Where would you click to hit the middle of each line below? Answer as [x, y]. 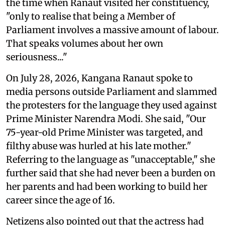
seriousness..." [37, 57]
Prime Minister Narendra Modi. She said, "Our [106, 119]
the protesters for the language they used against [111, 105]
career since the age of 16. [61, 200]
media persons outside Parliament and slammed [111, 91]
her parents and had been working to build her [107, 186]
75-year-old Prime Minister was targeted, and [104, 132]
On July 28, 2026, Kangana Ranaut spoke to [99, 78]
